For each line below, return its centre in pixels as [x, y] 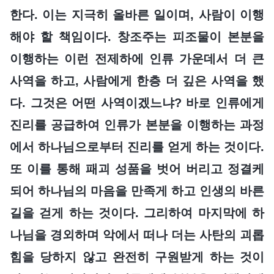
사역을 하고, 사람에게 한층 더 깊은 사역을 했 [137, 80]
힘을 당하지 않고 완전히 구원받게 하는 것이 [137, 257]
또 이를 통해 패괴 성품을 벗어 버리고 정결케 [137, 168]
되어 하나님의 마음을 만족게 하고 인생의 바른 [137, 191]
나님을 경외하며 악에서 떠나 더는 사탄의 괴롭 [137, 235]
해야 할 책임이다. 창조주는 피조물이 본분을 [137, 36]
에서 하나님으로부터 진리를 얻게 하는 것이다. [137, 146]
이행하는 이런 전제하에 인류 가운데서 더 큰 [137, 58]
